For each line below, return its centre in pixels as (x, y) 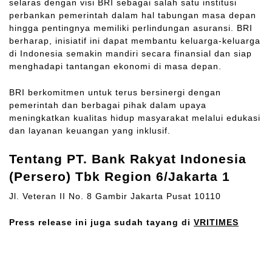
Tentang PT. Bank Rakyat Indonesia (128, 159)
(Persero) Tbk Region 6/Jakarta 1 (120, 177)
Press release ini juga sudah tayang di (101, 222)
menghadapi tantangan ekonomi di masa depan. (115, 66)
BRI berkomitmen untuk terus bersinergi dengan (115, 92)
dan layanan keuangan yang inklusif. (90, 130)
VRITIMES (216, 222)
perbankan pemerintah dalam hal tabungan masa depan (133, 15)
